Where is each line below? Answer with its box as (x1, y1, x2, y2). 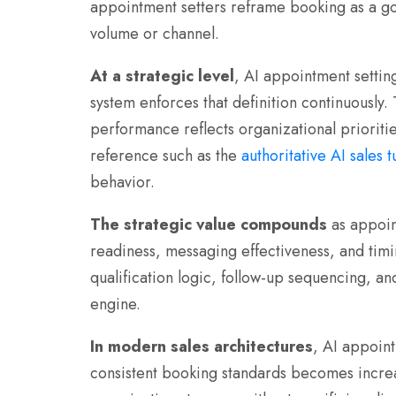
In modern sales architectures (90, 335, 313, 359)
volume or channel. (90, 22, 219, 46)
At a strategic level (90, 65, 234, 88)
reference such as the (90, 144, 241, 168)
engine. (90, 293, 141, 316)
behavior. (90, 171, 155, 194)
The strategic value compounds (90, 213, 327, 237)
